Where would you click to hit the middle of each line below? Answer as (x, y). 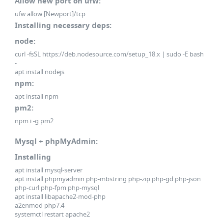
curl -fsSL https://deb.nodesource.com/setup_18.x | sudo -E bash (109, 54)
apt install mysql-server (49, 170)
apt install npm (37, 96)
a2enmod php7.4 (40, 205)
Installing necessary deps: (63, 25)
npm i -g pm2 (34, 121)
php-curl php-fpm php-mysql (57, 188)
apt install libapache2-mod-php (60, 196)
